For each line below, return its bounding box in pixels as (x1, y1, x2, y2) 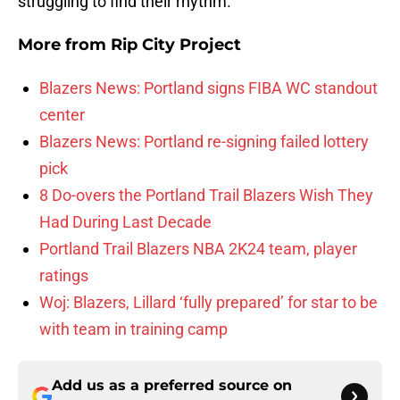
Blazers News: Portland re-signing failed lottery (39, 132, 369, 152)
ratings (39, 266, 88, 286)
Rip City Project (111, 35, 241, 55)
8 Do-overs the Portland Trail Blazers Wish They (39, 186, 373, 205)
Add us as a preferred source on (52, 377, 292, 395)
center (39, 105, 85, 125)
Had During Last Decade (39, 212, 212, 232)
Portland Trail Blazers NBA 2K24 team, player (39, 239, 357, 259)
